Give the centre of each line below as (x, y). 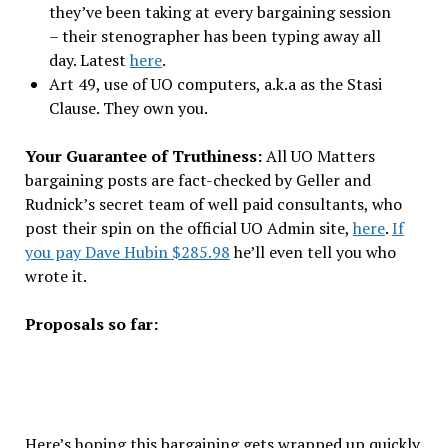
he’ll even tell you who (312, 252)
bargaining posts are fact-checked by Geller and (197, 180)
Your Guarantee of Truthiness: (145, 156)
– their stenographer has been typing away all (214, 36)
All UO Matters (320, 156)
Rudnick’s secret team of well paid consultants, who (213, 204)
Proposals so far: (91, 324)
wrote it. (55, 276)
